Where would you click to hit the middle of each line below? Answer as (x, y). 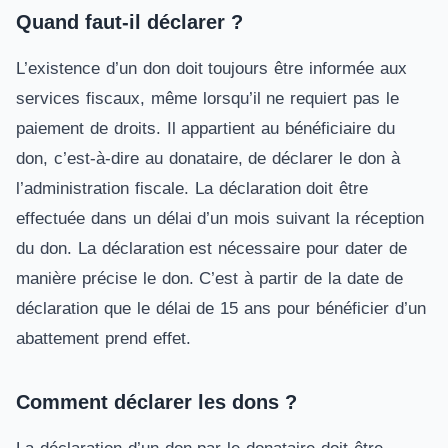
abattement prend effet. (103, 338)
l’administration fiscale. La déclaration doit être (192, 188)
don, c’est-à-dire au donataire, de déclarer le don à (208, 158)
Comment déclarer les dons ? (156, 402)
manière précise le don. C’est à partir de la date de (209, 278)
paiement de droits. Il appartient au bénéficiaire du (205, 128)
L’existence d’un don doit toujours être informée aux (211, 68)
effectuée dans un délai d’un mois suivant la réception (220, 218)
